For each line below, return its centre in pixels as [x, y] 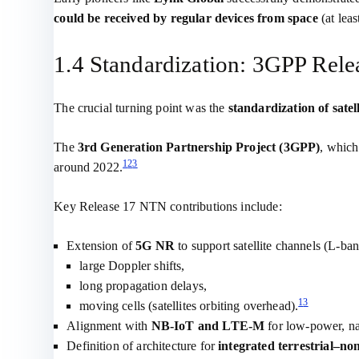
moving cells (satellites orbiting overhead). [189, 306]
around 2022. [89, 167]
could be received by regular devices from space [186, 18]
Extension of [101, 246]
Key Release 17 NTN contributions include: [168, 206]
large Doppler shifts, [132, 266]
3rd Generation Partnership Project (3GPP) [199, 147]
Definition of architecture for [143, 346]
